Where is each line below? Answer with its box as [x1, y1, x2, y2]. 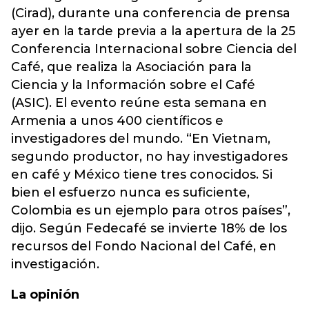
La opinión [11, 287, 79, 302]
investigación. [11, 257, 99, 272]
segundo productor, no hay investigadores [11, 149, 288, 164]
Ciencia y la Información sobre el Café [11, 77, 255, 92]
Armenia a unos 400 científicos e [11, 113, 223, 128]
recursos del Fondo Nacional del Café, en [11, 239, 277, 254]
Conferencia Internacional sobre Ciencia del [11, 41, 297, 57]
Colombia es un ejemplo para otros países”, [11, 203, 290, 218]
